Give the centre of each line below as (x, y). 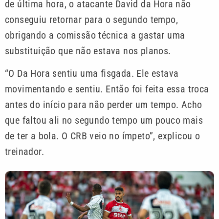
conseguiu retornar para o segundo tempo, (91, 19)
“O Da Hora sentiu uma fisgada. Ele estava (92, 73)
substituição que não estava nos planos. (88, 51)
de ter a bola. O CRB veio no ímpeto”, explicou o (103, 136)
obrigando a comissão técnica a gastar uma (95, 35)
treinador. (25, 151)
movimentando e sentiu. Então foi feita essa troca (107, 89)
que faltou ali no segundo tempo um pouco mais (104, 120)
